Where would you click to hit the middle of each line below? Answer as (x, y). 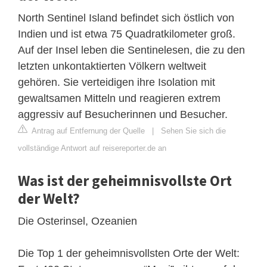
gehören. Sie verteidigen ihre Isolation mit (117, 82)
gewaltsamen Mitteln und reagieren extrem (119, 98)
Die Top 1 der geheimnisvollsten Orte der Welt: (129, 253)
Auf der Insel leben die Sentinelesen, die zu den (131, 50)
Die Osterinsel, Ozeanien (77, 221)
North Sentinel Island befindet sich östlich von (126, 18)
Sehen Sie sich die (193, 131)
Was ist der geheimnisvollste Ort (125, 180)
